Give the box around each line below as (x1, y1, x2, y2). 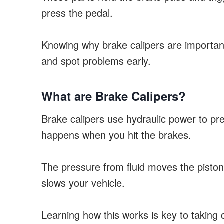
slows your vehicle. (41, 175, 125, 190)
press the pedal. (41, 5, 113, 20)
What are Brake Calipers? (41, 87, 186, 105)
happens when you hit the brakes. (41, 127, 191, 142)
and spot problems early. (41, 53, 151, 68)
